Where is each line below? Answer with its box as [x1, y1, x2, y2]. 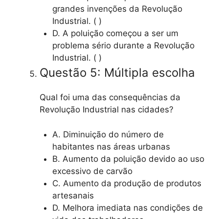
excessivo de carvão [52, 166, 132, 176]
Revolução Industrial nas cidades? [40, 105, 174, 115]
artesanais [52, 190, 94, 200]
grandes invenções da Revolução [52, 4, 182, 14]
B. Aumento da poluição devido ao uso [52, 153, 204, 164]
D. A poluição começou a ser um [52, 28, 178, 39]
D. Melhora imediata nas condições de [52, 202, 203, 213]
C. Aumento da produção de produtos [52, 178, 201, 188]
